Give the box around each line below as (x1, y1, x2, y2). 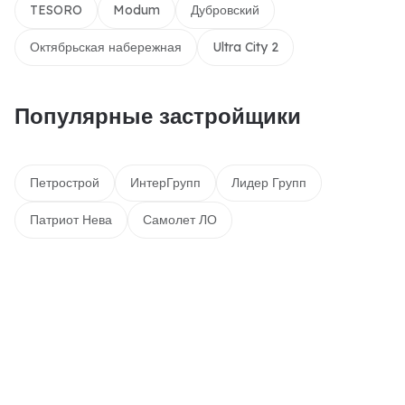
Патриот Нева (30, 212, 112, 228)
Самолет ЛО (143, 212, 217, 228)
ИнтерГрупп (130, 174, 201, 191)
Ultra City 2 (212, 39, 278, 55)
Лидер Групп (231, 174, 306, 191)
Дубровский (191, 2, 259, 18)
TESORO (30, 2, 82, 18)
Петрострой (30, 174, 99, 191)
